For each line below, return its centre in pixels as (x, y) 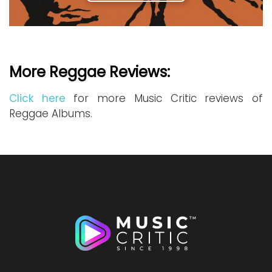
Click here (37, 98)
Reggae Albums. (51, 114)
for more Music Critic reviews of (164, 98)
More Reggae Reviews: (90, 72)
